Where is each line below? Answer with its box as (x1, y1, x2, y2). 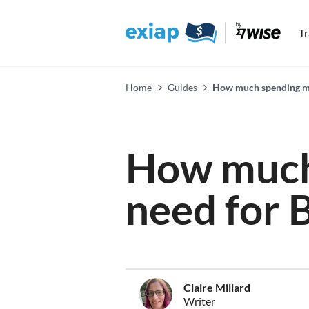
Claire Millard (183, 281, 250, 294)
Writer (183, 295, 215, 308)
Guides (167, 81, 197, 93)
